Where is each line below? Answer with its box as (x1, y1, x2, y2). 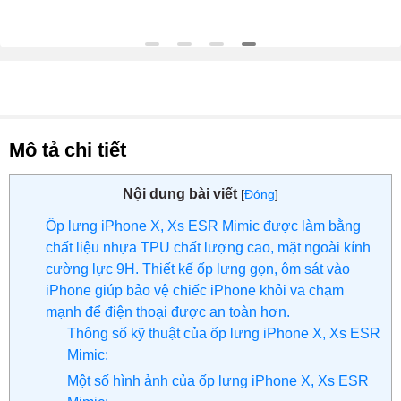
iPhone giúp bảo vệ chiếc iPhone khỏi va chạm (46, 283, 344, 299)
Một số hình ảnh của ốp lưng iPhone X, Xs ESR (67, 373, 369, 389)
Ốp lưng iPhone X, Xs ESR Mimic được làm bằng (46, 218, 361, 235)
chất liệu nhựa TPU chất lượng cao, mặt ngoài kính (46, 240, 371, 256)
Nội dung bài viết (123, 185, 237, 201)
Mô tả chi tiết (9, 138, 126, 161)
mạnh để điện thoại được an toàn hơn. (46, 304, 290, 320)
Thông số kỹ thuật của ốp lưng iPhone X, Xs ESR (67, 326, 380, 342)
